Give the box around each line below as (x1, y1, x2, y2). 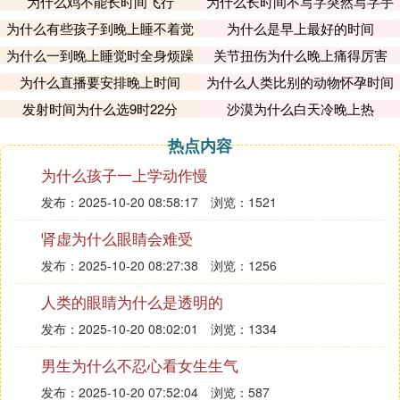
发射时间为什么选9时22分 (22, 99, 178, 118)
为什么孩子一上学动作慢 (41, 163, 208, 186)
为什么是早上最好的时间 (226, 19, 374, 37)
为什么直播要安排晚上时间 (20, 72, 180, 91)
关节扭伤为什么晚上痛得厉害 (212, 46, 387, 64)
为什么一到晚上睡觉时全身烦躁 (6, 46, 194, 64)
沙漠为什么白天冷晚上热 (226, 99, 374, 118)
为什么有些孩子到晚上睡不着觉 (6, 19, 194, 37)
